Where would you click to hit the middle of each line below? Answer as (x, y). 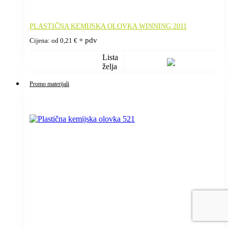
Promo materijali (49, 84)
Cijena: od (45, 40)
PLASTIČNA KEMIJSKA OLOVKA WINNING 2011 (108, 26)
